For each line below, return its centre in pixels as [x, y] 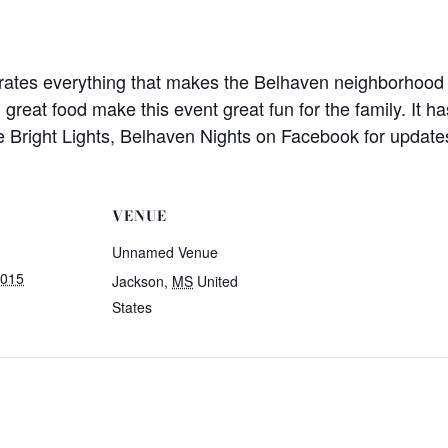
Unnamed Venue [165, 252]
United [217, 281]
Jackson [138, 281]
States [132, 307]
